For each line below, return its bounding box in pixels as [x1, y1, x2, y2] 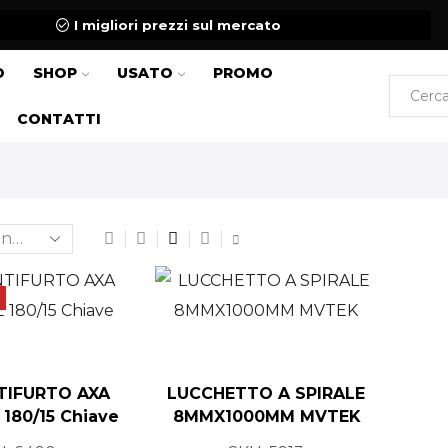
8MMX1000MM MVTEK [172, 407, 360, 427]
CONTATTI [17, 110, 102, 128]
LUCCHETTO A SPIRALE [167, 384, 365, 404]
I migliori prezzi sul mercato [74, 17, 282, 33]
